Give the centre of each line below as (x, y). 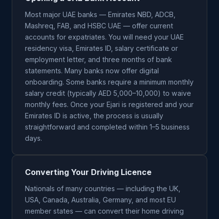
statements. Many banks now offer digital (92, 71)
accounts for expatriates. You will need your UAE (104, 37)
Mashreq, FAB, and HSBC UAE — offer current (99, 26)
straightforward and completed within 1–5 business (107, 127)
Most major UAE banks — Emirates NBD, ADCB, (100, 14)
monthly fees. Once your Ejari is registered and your (109, 104)
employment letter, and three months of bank (99, 59)
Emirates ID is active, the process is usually (94, 116)
